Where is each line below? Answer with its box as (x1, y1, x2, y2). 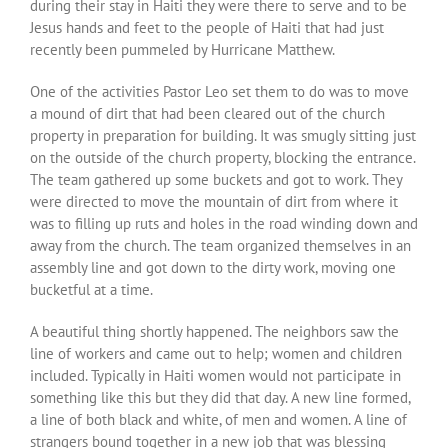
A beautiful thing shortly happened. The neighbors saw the (30, 321, 399, 341)
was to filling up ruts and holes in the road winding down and (30, 213, 418, 233)
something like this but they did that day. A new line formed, (30, 387, 410, 407)
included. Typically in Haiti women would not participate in (30, 365, 401, 385)
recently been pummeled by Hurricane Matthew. (30, 39, 335, 59)
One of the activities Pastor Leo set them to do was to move (30, 81, 409, 101)
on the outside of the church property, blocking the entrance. (30, 147, 415, 167)
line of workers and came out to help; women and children (30, 343, 402, 363)
